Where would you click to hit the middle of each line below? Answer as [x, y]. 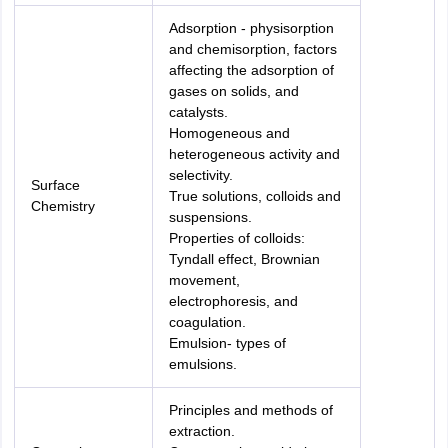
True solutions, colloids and [254, 196]
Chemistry [62, 206]
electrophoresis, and [233, 301]
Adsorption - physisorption [251, 28]
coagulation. [207, 322]
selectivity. [200, 175]
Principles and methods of [250, 410]
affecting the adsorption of [251, 70]
